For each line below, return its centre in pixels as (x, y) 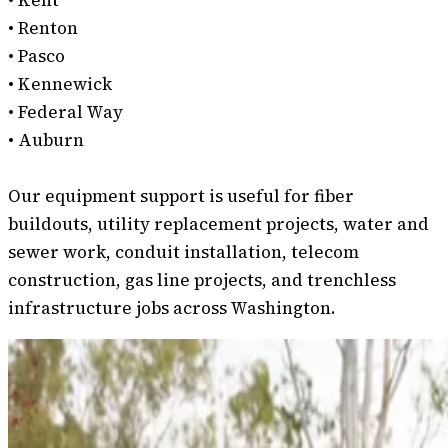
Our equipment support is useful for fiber (181, 196)
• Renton (43, 28)
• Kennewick (60, 84)
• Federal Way (65, 112)
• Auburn (46, 140)
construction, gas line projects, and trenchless (202, 280)
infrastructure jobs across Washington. (172, 308)
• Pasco (36, 56)
